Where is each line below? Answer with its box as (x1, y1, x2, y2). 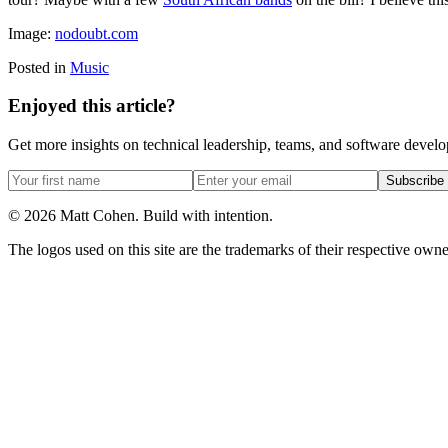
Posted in (8, 58, 66, 76)
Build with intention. (143, 206, 273, 224)
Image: (8, 24, 55, 42)
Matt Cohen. (56, 206, 143, 224)
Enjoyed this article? (8, 95, 176, 117)
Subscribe (386, 172, 444, 188)
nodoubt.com (55, 24, 138, 42)
